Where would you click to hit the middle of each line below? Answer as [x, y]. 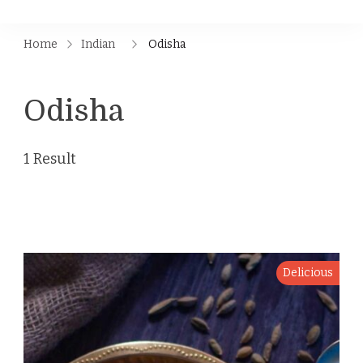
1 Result [50, 159]
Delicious [308, 273]
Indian [98, 44]
